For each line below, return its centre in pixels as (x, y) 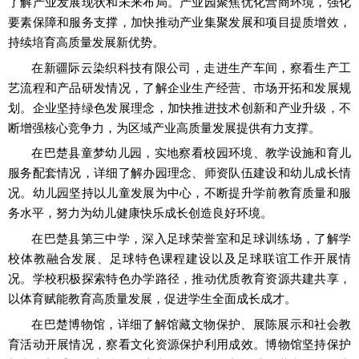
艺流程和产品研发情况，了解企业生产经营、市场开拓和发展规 (179, 88)
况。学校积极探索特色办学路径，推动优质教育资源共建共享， (179, 278)
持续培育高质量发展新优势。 (86, 42)
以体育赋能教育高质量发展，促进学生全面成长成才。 (152, 298)
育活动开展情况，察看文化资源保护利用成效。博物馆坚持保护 (179, 344)
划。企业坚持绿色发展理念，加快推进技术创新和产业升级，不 (179, 108)
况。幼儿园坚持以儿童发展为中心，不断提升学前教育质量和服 (179, 194)
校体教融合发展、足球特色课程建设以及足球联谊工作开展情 (179, 258)
